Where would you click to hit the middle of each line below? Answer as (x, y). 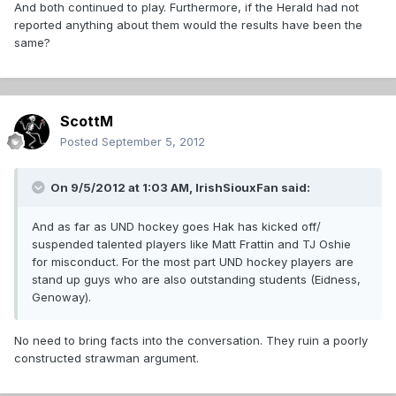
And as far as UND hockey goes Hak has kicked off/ (176, 227)
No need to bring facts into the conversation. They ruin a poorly (191, 341)
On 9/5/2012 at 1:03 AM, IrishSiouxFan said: (179, 188)
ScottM (87, 122)
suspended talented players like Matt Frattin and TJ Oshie (191, 244)
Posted (81, 142)
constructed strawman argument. (107, 358)
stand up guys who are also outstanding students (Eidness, (196, 280)
